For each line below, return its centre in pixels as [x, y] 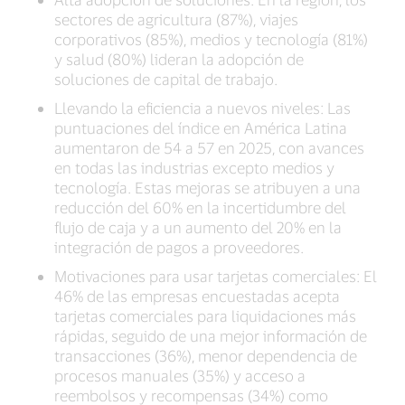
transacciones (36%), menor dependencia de [206, 356]
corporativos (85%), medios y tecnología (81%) [211, 39]
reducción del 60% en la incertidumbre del [200, 207]
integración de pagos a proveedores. [179, 247]
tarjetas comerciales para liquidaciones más [205, 316]
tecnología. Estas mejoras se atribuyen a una [207, 188]
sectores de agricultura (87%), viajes [176, 19]
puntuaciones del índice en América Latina [201, 128]
